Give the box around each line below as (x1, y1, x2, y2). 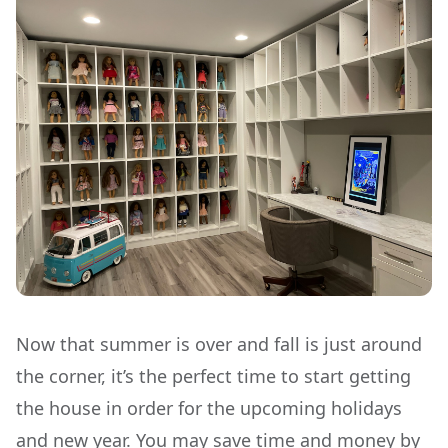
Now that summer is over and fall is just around (16, 332, 422, 356)
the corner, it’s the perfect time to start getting (16, 364, 411, 388)
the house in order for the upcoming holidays (16, 396, 402, 420)
